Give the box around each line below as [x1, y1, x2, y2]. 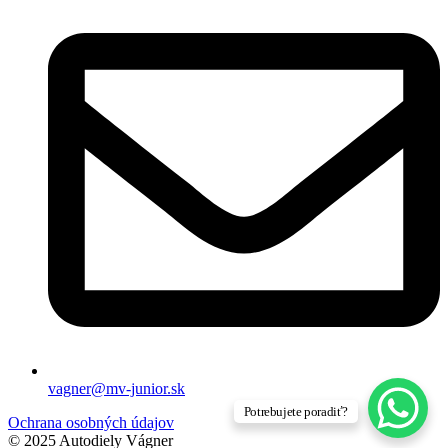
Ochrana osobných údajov [8, 413, 174, 431]
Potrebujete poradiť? [243, 404, 348, 419]
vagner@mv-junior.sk [48, 379, 185, 397]
